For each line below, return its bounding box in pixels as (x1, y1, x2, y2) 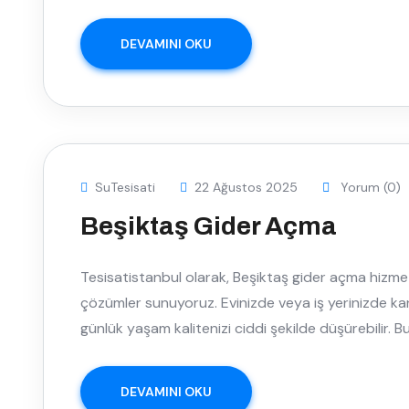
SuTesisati (95, 178, 155, 195)
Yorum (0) (337, 178, 401, 195)
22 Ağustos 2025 (194, 178, 298, 195)
